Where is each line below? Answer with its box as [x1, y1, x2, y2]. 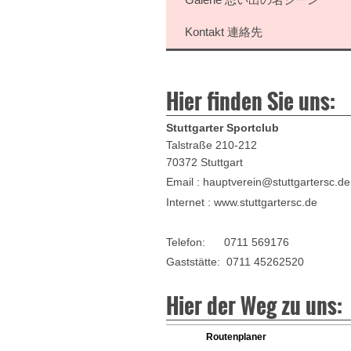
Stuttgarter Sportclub [166, 121, 279, 134]
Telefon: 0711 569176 [166, 235, 289, 248]
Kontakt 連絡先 [185, 25, 263, 38]
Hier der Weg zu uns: [166, 288, 342, 321]
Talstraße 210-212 [166, 138, 257, 151]
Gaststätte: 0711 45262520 [166, 255, 304, 268]
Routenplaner [206, 331, 267, 342]
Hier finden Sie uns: [166, 85, 335, 117]
